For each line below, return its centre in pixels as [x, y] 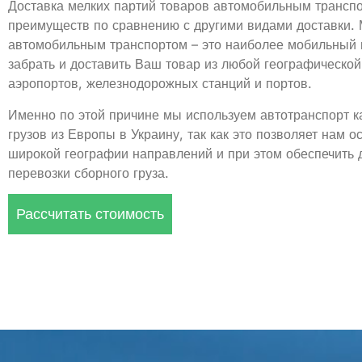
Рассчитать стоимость [90, 214]
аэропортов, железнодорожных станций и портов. [160, 84]
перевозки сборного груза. [88, 173]
